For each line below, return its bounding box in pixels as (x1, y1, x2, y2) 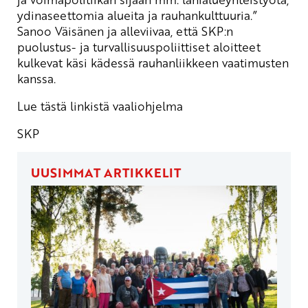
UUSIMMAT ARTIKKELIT (31, 164, 181, 182)
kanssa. (17, 70, 56, 87)
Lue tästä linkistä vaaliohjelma (17, 98, 183, 115)
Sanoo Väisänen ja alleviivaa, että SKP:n (17, 23, 233, 40)
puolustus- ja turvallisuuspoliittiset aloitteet (17, 38, 261, 56)
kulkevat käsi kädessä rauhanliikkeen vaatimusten (17, 54, 289, 71)
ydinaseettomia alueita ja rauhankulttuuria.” (17, 7, 257, 24)
